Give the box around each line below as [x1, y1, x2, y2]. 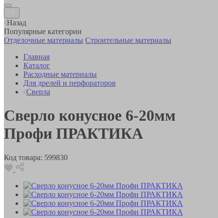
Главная [23, 52, 50, 61]
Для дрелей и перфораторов [23, 78, 116, 87]
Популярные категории [4, 27, 82, 36]
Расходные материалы [23, 70, 97, 78]
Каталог [23, 61, 50, 70]
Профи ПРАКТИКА [4, 125, 143, 143]
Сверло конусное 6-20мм [4, 107, 176, 125]
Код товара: [4, 153, 42, 162]
